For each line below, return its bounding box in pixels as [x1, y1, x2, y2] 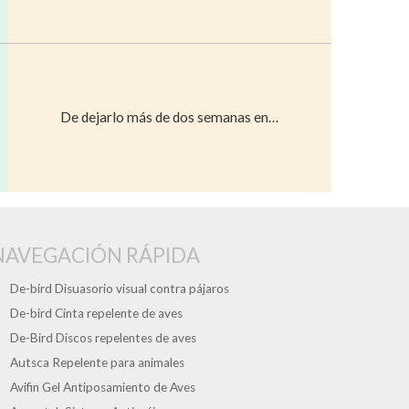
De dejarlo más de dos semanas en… [60, 108, 279, 125]
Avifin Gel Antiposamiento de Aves [9, 379, 195, 394]
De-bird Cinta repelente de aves [9, 305, 183, 320]
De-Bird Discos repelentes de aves [9, 330, 196, 345]
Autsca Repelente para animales [9, 354, 184, 370]
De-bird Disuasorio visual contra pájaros [9, 280, 229, 296]
